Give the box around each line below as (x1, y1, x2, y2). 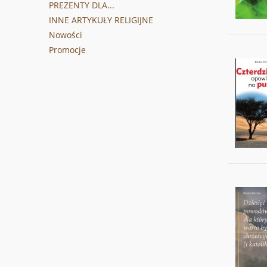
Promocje (49, 44, 86, 56)
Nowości (49, 29, 82, 41)
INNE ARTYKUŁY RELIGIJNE (49, 14, 153, 26)
